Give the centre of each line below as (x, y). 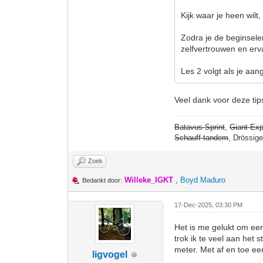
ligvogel (110, 254)
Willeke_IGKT (149, 180)
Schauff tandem (202, 138)
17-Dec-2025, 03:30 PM (209, 205)
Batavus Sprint (200, 127)
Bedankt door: (102, 180)
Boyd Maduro (203, 180)
